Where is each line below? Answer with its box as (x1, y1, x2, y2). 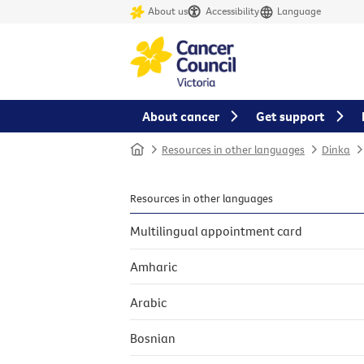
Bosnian (130, 329, 175, 346)
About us (148, 4, 188, 17)
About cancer (142, 108, 219, 124)
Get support (256, 108, 325, 124)
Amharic (130, 258, 177, 275)
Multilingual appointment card (130, 223, 302, 240)
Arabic (130, 293, 167, 310)
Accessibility (206, 4, 259, 17)
